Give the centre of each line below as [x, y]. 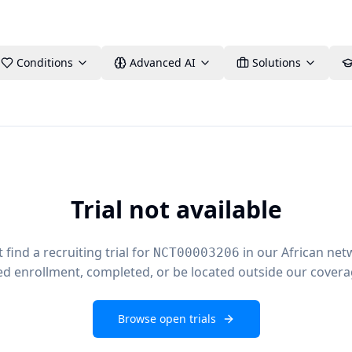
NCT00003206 [196, 253]
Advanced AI [163, 62]
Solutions [277, 62]
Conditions [45, 62]
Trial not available [176, 209]
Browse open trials [167, 319]
